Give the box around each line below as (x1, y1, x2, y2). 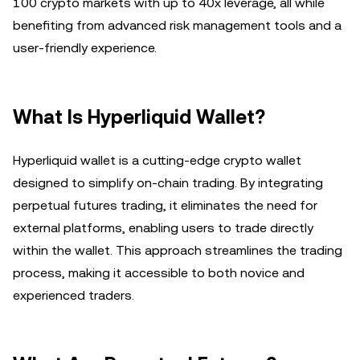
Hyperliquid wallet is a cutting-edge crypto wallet (13, 153, 301, 168)
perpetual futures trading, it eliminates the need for (13, 198, 317, 213)
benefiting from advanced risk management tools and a (13, 18, 342, 33)
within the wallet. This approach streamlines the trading (13, 243, 342, 258)
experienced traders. (13, 288, 134, 303)
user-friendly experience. (13, 40, 157, 55)
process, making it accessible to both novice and (13, 265, 305, 280)
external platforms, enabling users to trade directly (13, 220, 313, 235)
